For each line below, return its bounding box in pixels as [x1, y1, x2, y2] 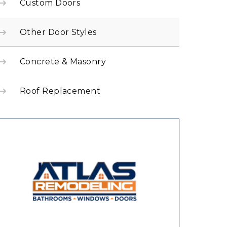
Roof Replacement [20, 86, 101, 96]
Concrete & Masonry [20, 57, 106, 66]
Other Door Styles [20, 27, 97, 37]
